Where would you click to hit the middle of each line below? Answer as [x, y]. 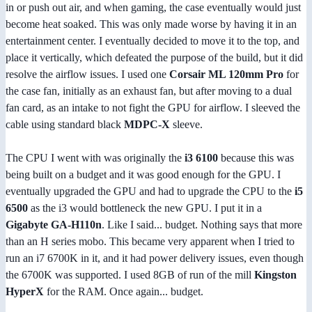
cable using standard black [65, 125]
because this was [256, 158]
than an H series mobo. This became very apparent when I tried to [150, 242]
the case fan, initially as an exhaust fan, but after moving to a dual [149, 91]
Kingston [275, 275]
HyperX [25, 292]
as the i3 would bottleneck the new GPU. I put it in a [145, 208]
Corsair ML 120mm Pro [226, 75]
